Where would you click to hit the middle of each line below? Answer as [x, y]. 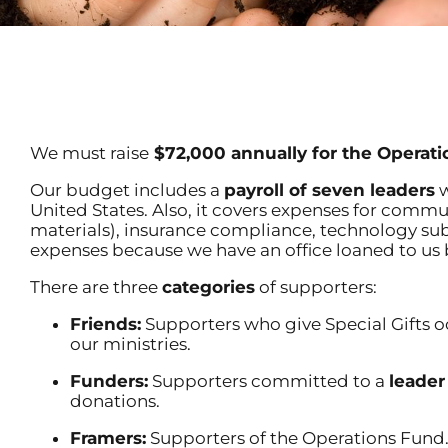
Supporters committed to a [268, 381]
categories [208, 287]
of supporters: [316, 287]
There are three [96, 287]
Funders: [109, 381]
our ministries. [130, 344]
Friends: [105, 324]
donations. [115, 401]
